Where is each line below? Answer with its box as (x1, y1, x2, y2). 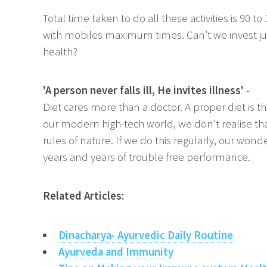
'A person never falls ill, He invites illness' (43, 83, 244, 98)
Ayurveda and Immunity (58, 244, 173, 259)
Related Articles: (43, 189, 124, 203)
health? (43, 44, 77, 58)
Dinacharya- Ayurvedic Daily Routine (58, 228, 233, 242)
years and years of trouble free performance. (43, 150, 250, 164)
